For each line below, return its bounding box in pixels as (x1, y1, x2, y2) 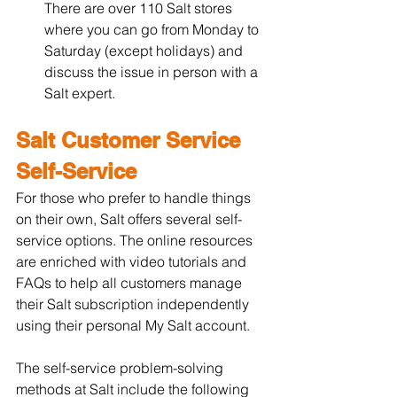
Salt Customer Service (16, 127, 246, 152)
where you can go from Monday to (44, 19, 262, 38)
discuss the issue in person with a (44, 62, 261, 81)
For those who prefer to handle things (16, 188, 254, 206)
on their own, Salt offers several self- (16, 209, 242, 228)
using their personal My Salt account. (16, 315, 250, 334)
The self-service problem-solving (16, 358, 227, 377)
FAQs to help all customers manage (16, 273, 245, 292)
